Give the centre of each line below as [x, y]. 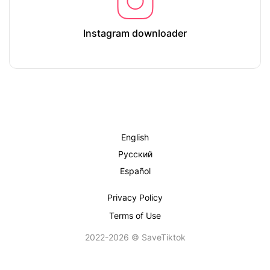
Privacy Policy [135, 197]
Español [135, 171]
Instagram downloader [135, 33]
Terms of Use [135, 215]
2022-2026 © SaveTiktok [135, 237]
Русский [135, 154]
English [135, 137]
